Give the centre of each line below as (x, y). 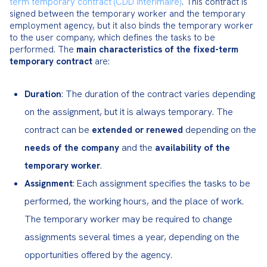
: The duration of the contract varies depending (158, 94)
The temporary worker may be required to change (128, 219)
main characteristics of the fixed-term (157, 49)
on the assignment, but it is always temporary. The (129, 112)
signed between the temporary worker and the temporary (128, 14)
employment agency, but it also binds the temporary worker (131, 26)
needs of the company (72, 148)
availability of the (193, 148)
